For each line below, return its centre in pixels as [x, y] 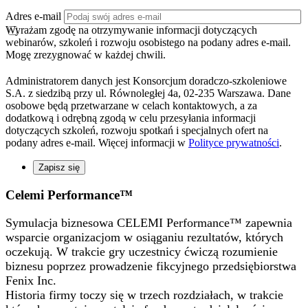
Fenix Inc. [31, 280]
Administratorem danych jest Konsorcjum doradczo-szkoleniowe [146, 81]
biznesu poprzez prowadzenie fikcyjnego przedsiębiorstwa [151, 266]
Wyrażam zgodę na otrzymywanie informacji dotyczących [131, 30]
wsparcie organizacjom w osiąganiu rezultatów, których [144, 237]
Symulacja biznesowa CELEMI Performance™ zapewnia [149, 222]
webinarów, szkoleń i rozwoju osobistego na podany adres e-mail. [148, 43]
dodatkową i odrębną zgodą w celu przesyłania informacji [131, 118]
